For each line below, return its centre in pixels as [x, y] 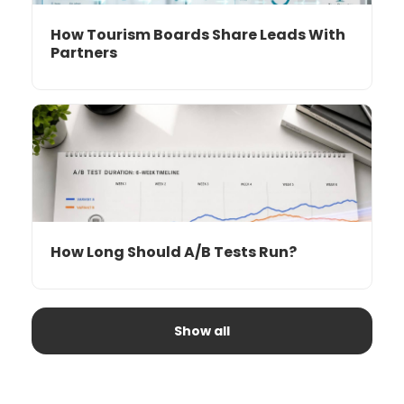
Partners [84, 52]
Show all [202, 331]
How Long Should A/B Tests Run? [174, 252]
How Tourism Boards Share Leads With [198, 34]
